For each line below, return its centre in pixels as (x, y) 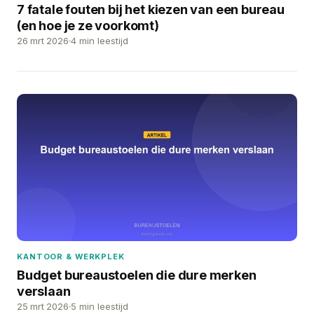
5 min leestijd (100, 306)
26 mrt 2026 (43, 40)
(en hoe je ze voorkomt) (88, 25)
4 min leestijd (100, 40)
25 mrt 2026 (43, 306)
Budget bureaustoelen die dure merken (137, 275)
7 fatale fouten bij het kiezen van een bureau (151, 9)
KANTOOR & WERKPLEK (71, 256)
